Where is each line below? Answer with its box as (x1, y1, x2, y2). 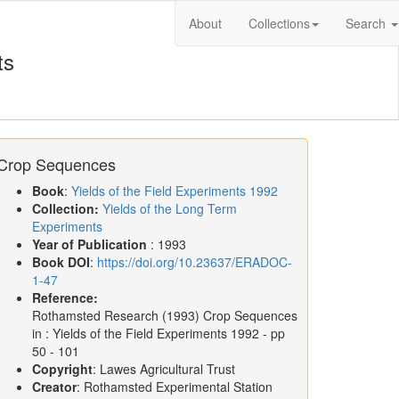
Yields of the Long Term (102, 199, 237, 217)
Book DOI (32, 253, 90, 271)
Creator (32, 378, 77, 395)
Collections (248, 14, 310, 32)
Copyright (32, 360, 93, 378)
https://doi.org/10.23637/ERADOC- (97, 253, 292, 271)
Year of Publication (32, 235, 151, 253)
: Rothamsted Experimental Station (77, 378, 273, 395)
